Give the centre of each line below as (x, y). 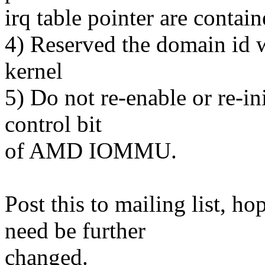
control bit (53, 124)
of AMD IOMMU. (91, 151)
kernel (34, 71)
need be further (75, 231)
